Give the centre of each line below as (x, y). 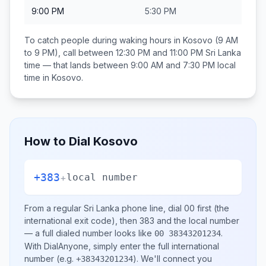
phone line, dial (152, 208)
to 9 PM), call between (70, 53)
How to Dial (59, 141)
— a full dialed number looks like (89, 233)
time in (38, 77)
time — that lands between (77, 65)
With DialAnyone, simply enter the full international (122, 246)
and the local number (197, 221)
